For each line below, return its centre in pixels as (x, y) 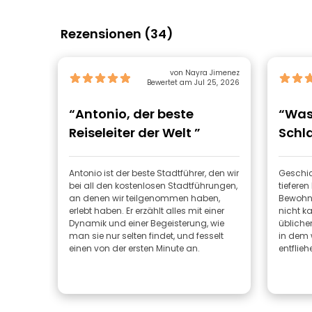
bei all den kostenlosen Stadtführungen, (153, 186)
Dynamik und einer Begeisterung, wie (147, 223)
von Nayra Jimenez (204, 73)
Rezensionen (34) (117, 34)
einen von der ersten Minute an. (134, 248)
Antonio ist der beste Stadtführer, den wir (154, 173)
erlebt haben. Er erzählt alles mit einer (147, 211)
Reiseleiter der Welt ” (135, 133)
